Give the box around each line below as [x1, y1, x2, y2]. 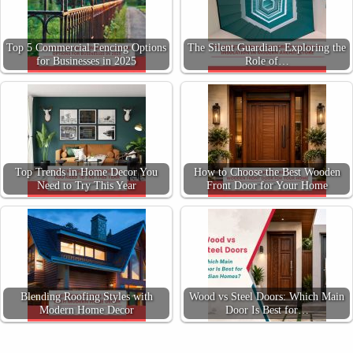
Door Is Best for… [225, 303, 309, 316]
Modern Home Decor [39, 303, 134, 316]
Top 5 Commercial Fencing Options [6, 40, 166, 54]
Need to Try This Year [36, 178, 136, 191]
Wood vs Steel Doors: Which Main [189, 289, 344, 303]
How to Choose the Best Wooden [193, 165, 340, 178]
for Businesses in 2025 [36, 54, 136, 67]
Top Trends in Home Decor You [15, 165, 158, 178]
